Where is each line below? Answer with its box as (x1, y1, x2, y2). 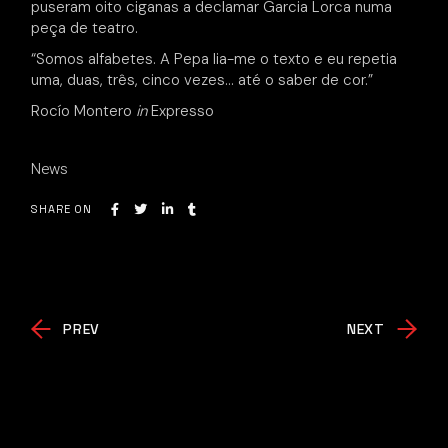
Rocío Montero (31, 101, 137, 121)
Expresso (147, 101, 215, 121)
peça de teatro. (31, 18, 139, 38)
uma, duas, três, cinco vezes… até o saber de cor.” (31, 70, 374, 90)
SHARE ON (31, 202, 92, 217)
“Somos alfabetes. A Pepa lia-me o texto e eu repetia (31, 49, 398, 69)
